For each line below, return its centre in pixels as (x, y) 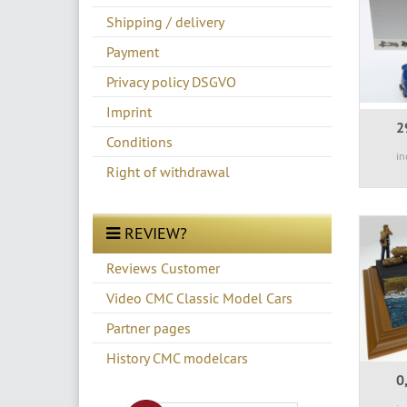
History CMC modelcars (177, 357)
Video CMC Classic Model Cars (199, 298)
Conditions (139, 141)
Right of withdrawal (168, 171)
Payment (133, 51)
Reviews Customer (163, 268)
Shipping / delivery (165, 21)
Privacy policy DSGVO (171, 81)
